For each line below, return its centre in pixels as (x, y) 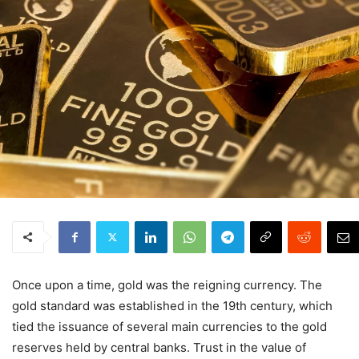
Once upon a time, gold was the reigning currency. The (167, 284)
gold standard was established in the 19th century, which (172, 305)
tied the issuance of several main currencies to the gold (169, 326)
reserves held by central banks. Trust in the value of (159, 347)
